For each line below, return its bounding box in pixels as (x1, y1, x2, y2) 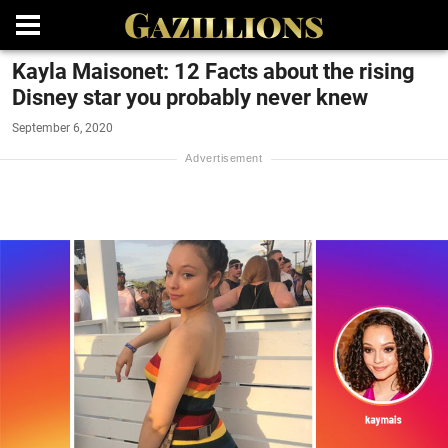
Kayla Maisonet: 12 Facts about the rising (12, 59, 415, 84)
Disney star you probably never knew (12, 85, 368, 110)
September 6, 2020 (12, 121, 113, 135)
